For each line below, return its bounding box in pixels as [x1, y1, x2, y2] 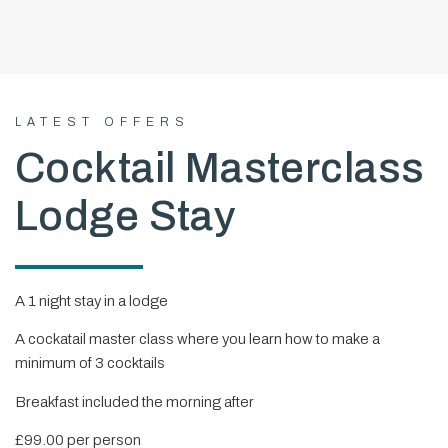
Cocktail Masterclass [15, 144, 425, 191]
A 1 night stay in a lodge [15, 292, 168, 309]
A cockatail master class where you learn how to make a [15, 331, 380, 348]
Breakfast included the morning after [15, 393, 254, 410]
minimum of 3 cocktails [15, 355, 165, 372]
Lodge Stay [15, 192, 237, 239]
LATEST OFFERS [15, 115, 190, 130]
